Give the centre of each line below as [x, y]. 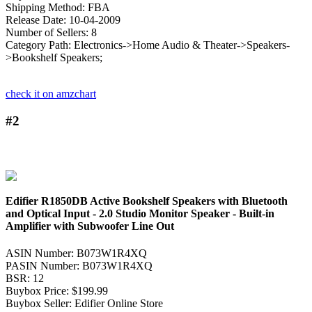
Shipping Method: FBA [58, 8]
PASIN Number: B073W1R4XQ [79, 265]
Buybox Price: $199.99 [57, 290]
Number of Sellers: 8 [51, 33]
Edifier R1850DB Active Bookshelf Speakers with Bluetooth [147, 201]
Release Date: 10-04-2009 [63, 20]
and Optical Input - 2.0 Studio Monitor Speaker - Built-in [140, 213]
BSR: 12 [25, 278]
